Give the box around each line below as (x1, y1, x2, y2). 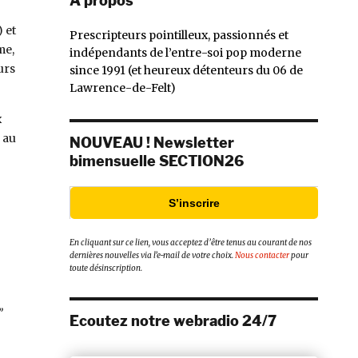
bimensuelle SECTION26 (70, 152, 244, 169)
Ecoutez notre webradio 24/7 (70, 312, 276, 330)
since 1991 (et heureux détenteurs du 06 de (70, 62, 303, 78)
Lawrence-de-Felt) (70, 80, 176, 95)
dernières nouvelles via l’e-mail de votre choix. (70, 250, 235, 261)
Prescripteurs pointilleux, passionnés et (70, 27, 288, 42)
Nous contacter (235, 250, 289, 261)
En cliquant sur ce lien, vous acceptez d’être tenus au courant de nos (70, 237, 312, 249)
